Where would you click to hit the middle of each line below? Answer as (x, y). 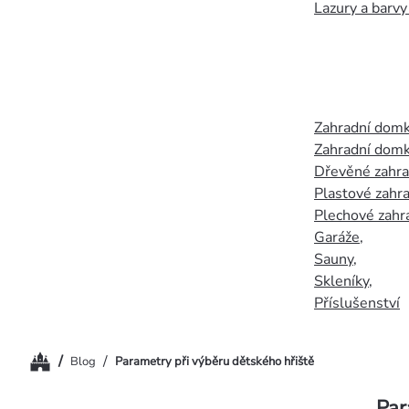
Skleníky (341, 281)
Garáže (337, 237)
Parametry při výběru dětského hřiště (215, 361)
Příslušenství (357, 303)
